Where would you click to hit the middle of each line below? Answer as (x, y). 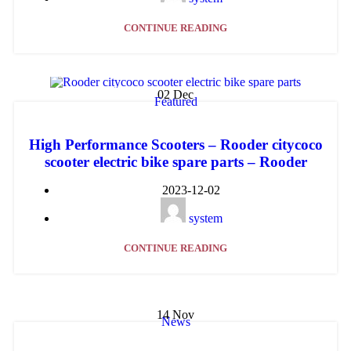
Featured (175, 102)
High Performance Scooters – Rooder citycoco (175, 144)
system (205, 218)
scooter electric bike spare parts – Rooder (175, 161)
